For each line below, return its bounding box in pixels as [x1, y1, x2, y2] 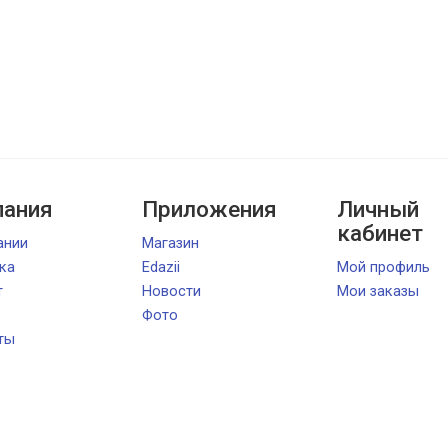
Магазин [141, 234, 199, 253]
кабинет [336, 220, 423, 247]
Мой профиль [336, 258, 430, 277]
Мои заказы [336, 282, 419, 301]
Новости [141, 282, 201, 301]
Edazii [141, 258, 180, 277]
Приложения [141, 196, 277, 223]
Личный [336, 196, 419, 223]
